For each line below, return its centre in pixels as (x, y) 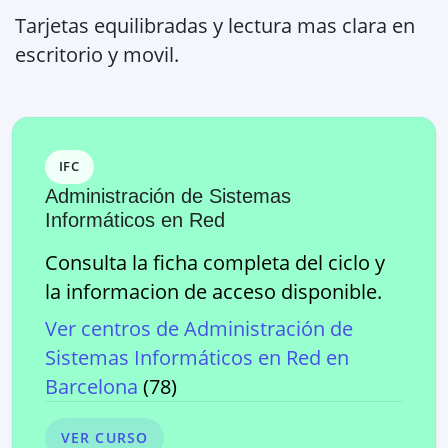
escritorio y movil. (97, 54)
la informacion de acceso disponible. (213, 291)
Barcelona (91, 386)
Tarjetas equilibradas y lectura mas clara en (215, 25)
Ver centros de (114, 328)
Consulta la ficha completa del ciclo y (215, 262)
